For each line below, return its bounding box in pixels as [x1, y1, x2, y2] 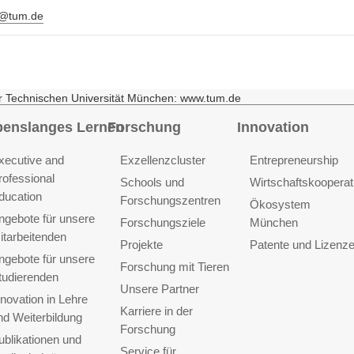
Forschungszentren [119, 193, 220, 207]
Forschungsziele [119, 215, 205, 229]
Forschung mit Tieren [119, 259, 229, 273]
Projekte [119, 237, 163, 251]
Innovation [236, 119, 309, 135]
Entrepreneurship [249, 153, 338, 167]
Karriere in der [119, 303, 193, 318]
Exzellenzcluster [119, 153, 205, 167]
